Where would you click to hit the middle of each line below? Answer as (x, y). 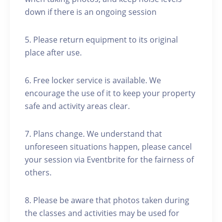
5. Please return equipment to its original (101, 40)
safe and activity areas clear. (77, 106)
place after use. (53, 53)
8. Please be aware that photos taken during (107, 200)
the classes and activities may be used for (102, 213)
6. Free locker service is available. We (93, 81)
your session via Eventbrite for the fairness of (109, 160)
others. (38, 173)
